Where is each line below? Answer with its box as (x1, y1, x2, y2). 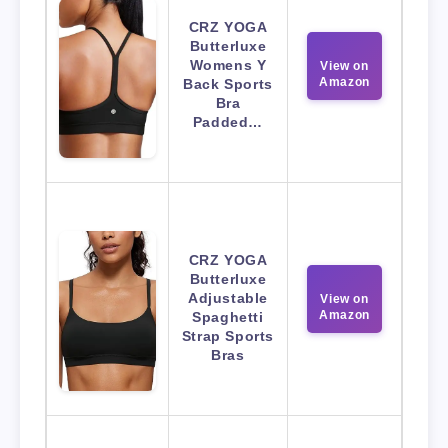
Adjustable (188, 290, 268, 307)
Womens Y (189, 57, 267, 74)
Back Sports (183, 76, 273, 93)
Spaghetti (192, 309, 264, 326)
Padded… (192, 114, 264, 131)
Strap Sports (181, 328, 275, 345)
